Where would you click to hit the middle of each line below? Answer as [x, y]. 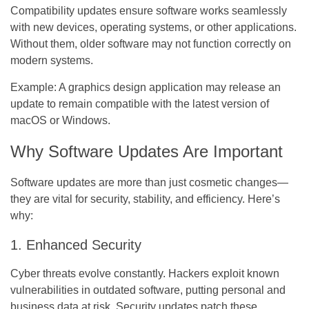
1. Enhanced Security [76, 245]
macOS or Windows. [60, 120]
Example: [33, 87]
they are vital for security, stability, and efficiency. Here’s [145, 199]
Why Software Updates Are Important [147, 151]
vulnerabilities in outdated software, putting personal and [148, 290]
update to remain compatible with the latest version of [140, 103]
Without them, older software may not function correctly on [151, 43]
